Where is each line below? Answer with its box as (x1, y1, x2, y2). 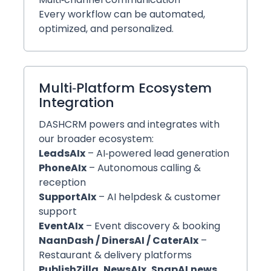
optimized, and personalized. (39, 21, 174, 36)
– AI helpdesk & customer (96, 189, 221, 204)
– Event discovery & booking (83, 218, 220, 233)
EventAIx (39, 218, 83, 233)
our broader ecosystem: (39, 131, 154, 146)
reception (39, 175, 86, 189)
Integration (39, 93, 114, 112)
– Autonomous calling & (87, 160, 201, 175)
